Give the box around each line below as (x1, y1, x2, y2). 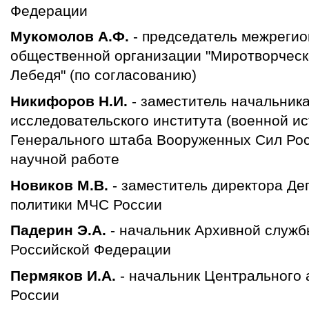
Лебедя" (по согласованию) (10, 67, 197, 83)
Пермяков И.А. (10, 267, 120, 283)
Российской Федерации (10, 241, 171, 258)
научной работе (10, 151, 119, 168)
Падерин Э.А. (10, 222, 110, 239)
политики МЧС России (10, 196, 162, 212)
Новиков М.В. (10, 177, 112, 193)
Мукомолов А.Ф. (10, 28, 129, 45)
